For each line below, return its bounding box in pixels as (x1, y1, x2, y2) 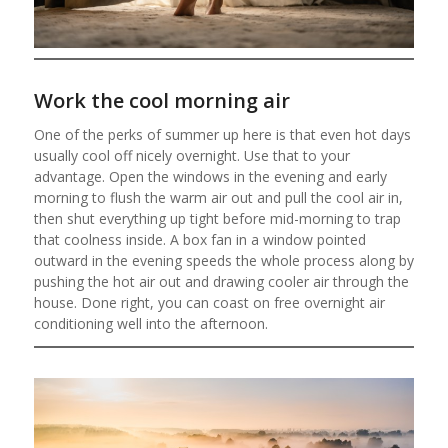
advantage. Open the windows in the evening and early (33, 166, 387, 186)
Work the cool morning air (33, 86, 290, 114)
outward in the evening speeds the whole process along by (33, 250, 414, 270)
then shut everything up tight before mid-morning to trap (33, 208, 401, 228)
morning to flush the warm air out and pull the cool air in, (33, 187, 403, 207)
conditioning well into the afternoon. (33, 313, 268, 333)
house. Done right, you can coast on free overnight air (33, 292, 385, 312)
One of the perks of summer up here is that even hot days (33, 124, 411, 144)
